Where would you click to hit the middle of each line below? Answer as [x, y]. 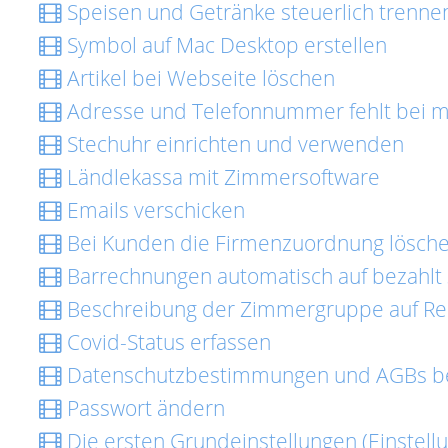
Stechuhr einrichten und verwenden [233, 144]
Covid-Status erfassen [166, 342]
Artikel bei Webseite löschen [198, 78]
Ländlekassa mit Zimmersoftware [221, 177]
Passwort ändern [143, 408]
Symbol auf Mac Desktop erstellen [224, 45]
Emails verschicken [153, 210]
